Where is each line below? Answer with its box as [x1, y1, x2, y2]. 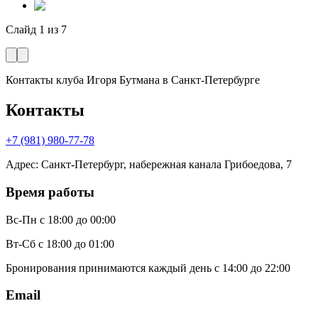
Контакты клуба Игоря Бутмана [6, 74, 160, 87]
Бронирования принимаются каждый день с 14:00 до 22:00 [6, 261, 290, 274]
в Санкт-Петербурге [163, 74, 260, 87]
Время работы [6, 184, 94, 199]
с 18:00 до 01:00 [38, 237, 114, 250]
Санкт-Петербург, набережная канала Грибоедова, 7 [41, 158, 292, 171]
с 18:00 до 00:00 [40, 213, 116, 226]
